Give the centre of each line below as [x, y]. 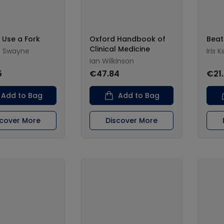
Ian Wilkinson [112, 61]
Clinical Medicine [120, 49]
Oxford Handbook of [127, 39]
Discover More [131, 120]
